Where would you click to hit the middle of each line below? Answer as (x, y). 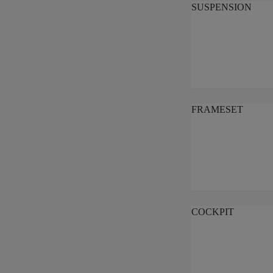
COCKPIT (212, 212)
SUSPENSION (221, 7)
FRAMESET (217, 109)
